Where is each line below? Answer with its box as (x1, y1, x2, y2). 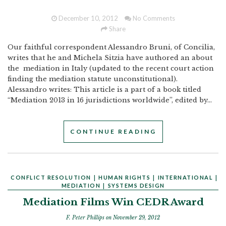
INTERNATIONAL (157, 174, 213, 181)
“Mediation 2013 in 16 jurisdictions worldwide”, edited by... (8, 96, 212, 104)
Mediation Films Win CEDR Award (22, 196, 204, 208)
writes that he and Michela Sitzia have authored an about (8, 53, 212, 62)
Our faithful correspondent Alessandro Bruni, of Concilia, (8, 43, 215, 51)
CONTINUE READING (70, 128, 156, 135)
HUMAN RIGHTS (98, 174, 151, 181)
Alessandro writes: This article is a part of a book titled (8, 85, 201, 94)
